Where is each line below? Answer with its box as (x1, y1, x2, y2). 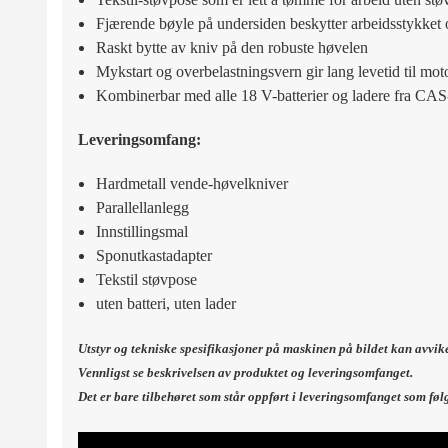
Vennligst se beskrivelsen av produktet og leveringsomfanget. (78, 364, 413, 380)
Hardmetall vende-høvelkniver (95, 174, 288, 192)
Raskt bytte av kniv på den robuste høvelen (95, 38, 368, 56)
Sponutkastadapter (95, 246, 212, 264)
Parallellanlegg (95, 198, 189, 216)
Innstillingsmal (95, 222, 188, 240)
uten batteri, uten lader (95, 294, 236, 312)
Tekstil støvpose (95, 270, 197, 288)
